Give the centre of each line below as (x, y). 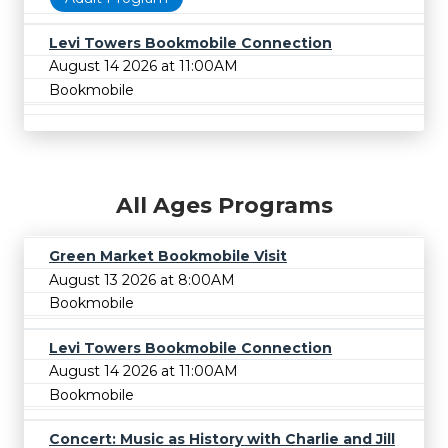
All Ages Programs (224, 206)
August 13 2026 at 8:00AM (142, 279)
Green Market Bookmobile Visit (168, 256)
